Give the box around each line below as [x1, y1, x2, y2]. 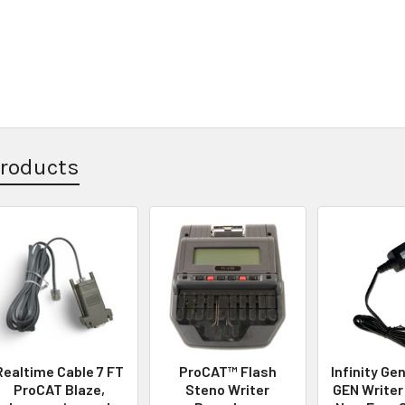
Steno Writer [185, 380, 270, 398]
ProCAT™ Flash [178, 362, 277, 380]
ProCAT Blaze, [14, 380, 106, 398]
